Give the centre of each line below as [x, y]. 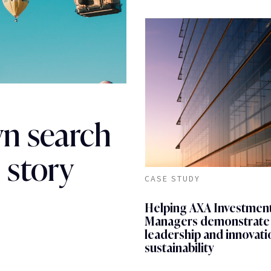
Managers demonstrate [207, 221]
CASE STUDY [172, 178]
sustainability [179, 248]
